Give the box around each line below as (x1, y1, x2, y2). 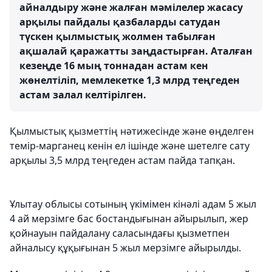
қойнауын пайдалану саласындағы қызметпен (10, 226, 229, 240)
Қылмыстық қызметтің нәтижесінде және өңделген (10, 124, 254, 138)
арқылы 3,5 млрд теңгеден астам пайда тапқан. (10, 154, 235, 167)
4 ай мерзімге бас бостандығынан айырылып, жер (10, 212, 248, 225)
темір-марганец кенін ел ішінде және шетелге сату (10, 139, 250, 152)
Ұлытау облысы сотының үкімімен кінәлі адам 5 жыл (10, 197, 256, 211)
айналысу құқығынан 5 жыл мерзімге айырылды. (10, 241, 241, 254)
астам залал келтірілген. (19, 88, 146, 101)
